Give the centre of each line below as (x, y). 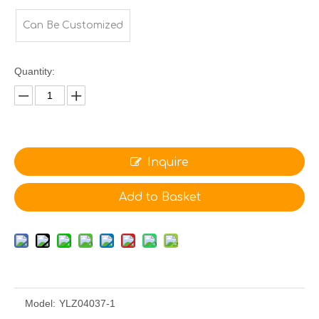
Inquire (168, 163)
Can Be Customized (73, 26)
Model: (40, 304)
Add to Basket (159, 198)
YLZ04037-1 (87, 304)
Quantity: (35, 72)
